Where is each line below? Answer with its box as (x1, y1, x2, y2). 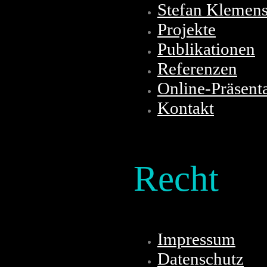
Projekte (157, 20, 216, 39)
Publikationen (157, 39, 255, 59)
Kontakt (157, 98, 214, 118)
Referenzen (157, 59, 237, 79)
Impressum (157, 229, 235, 249)
